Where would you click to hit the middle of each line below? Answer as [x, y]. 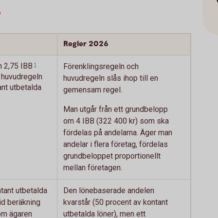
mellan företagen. [93, 168]
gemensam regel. [93, 90]
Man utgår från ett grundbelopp [116, 109]
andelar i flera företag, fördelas [116, 144]
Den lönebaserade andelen [109, 191]
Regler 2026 [86, 44]
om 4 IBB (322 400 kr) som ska [116, 121]
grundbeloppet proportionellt [112, 156]
